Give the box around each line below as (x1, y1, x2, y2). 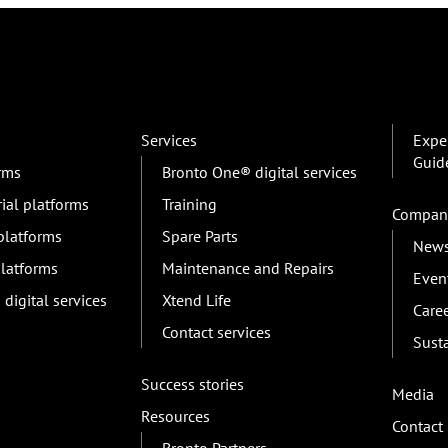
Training (162, 194, 218, 215)
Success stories (141, 374, 245, 395)
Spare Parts (162, 226, 239, 247)
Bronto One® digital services (162, 162, 358, 183)
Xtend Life (162, 290, 232, 311)
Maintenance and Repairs (162, 258, 335, 279)
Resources (141, 406, 211, 427)
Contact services (162, 322, 272, 343)
